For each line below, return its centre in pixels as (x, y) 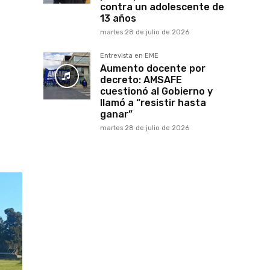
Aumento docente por (153, 69)
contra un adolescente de (162, 7)
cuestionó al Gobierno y (156, 92)
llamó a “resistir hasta (153, 103)
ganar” (116, 115)
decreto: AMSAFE (141, 80)
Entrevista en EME (129, 56)
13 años (118, 19)
